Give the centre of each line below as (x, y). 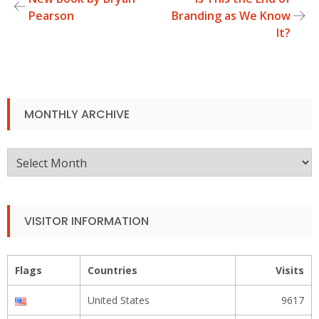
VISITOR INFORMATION (87, 221)
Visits (290, 271)
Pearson (51, 16)
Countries (113, 271)
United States (119, 300)
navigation (54, 43)
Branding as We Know (231, 16)
